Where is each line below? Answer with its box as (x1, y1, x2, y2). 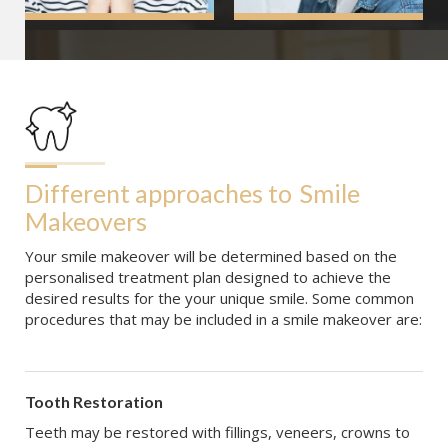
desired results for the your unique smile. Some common (25, 288, 414, 309)
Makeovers (25, 206, 147, 237)
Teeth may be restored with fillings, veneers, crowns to (25, 422, 410, 443)
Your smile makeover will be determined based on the (25, 246, 397, 267)
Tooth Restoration (25, 392, 163, 412)
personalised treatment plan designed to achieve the (25, 267, 391, 288)
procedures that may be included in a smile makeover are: (25, 309, 422, 330)
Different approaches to (25, 178, 292, 209)
